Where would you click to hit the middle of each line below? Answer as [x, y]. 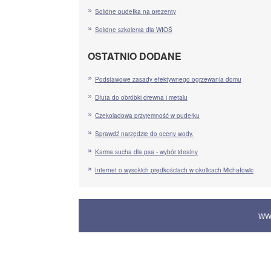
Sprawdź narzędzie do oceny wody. [144, 133]
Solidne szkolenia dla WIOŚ [134, 29]
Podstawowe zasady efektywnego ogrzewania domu [168, 79]
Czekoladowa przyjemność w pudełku [147, 115]
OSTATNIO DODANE [135, 56]
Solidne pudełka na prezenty [135, 11]
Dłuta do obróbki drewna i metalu [141, 97]
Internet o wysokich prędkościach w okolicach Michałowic [174, 170]
